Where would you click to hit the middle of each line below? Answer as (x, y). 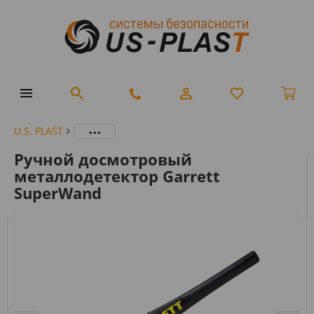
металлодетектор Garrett (117, 176)
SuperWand (58, 192)
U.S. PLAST (39, 130)
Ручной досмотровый (103, 159)
